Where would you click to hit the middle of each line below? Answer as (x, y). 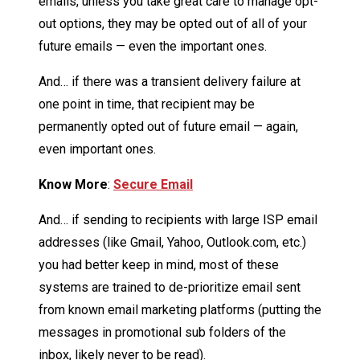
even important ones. (97, 149)
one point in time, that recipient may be (147, 104)
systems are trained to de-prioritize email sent (170, 288)
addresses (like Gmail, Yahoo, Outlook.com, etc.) (172, 243)
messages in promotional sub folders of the (162, 333)
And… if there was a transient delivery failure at (170, 82)
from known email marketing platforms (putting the (180, 310)
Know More (73, 185)
